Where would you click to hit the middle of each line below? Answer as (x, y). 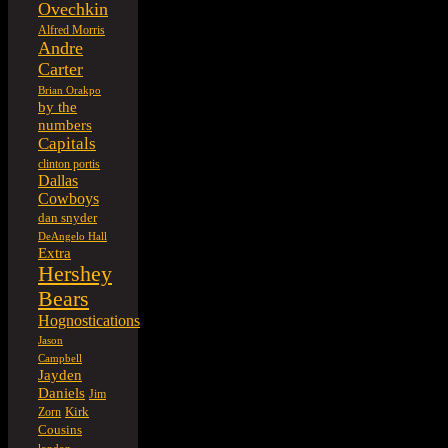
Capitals (67, 143)
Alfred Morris (71, 29)
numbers (65, 124)
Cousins (60, 429)
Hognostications (89, 320)
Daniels (61, 392)
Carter (60, 68)
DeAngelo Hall (72, 236)
